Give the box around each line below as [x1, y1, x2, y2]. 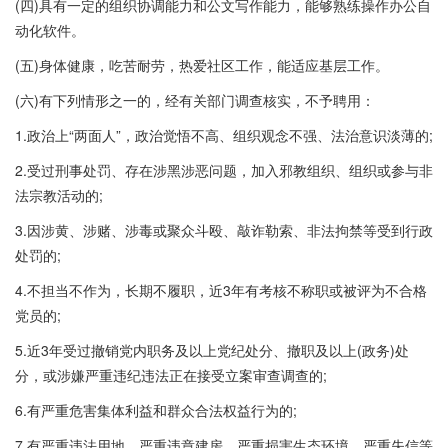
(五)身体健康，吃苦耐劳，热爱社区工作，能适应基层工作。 [15, 55, 389, 75]
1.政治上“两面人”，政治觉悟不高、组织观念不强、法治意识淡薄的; [15, 125, 433, 145]
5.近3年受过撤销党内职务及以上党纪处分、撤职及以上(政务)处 [15, 340, 409, 360]
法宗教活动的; [15, 185, 103, 205]
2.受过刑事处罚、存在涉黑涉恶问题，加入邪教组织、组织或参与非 [15, 160, 433, 180]
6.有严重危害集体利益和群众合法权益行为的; [15, 400, 297, 420]
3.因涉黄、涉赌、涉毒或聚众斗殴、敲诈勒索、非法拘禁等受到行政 [15, 220, 433, 240]
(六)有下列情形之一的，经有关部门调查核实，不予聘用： [15, 90, 375, 110]
